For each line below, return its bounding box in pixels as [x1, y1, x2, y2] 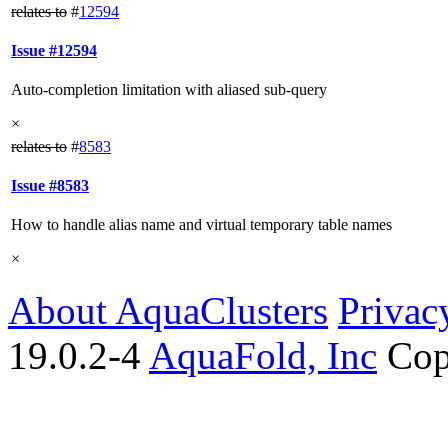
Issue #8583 [11, 176, 89, 194]
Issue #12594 [11, 41, 97, 59]
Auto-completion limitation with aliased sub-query [11, 81, 327, 99]
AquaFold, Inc [149, 333, 377, 377]
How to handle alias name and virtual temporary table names [11, 216, 392, 234]
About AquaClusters [8, 288, 328, 332]
